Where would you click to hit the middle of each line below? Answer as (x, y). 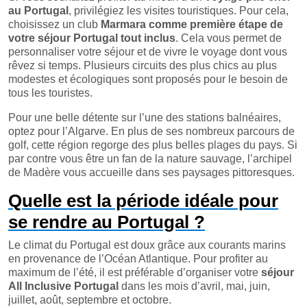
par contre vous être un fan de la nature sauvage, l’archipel (150, 159)
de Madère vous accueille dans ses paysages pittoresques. (151, 172)
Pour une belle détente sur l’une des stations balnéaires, (145, 118)
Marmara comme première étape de (192, 24)
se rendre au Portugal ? (107, 222)
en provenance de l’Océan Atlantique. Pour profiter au (138, 259)
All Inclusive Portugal (63, 286)
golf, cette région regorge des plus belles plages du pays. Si (153, 145)
